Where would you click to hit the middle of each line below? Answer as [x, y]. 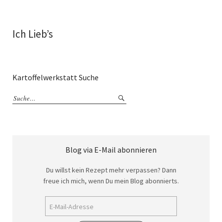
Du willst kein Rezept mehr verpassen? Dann [111, 170]
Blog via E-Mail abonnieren [111, 150]
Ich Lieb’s [33, 34]
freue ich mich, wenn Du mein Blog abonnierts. [111, 181]
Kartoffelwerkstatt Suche [55, 77]
